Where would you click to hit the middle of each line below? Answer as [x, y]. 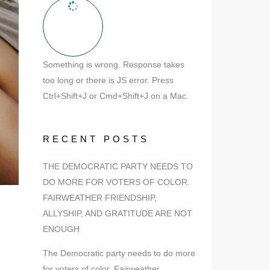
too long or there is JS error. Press [108, 80]
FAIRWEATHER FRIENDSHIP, [100, 198]
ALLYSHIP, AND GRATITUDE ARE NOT [118, 213]
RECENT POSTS [96, 139]
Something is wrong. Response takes [114, 64]
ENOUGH [61, 229]
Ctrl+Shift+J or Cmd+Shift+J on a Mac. [116, 96]
